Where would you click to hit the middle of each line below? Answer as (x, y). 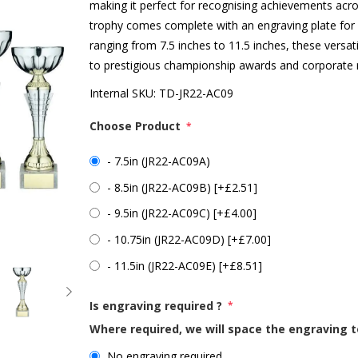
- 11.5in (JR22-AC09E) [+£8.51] (185, 265)
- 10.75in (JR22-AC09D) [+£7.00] (189, 239)
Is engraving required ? (158, 305)
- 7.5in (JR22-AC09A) (159, 161)
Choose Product (137, 126)
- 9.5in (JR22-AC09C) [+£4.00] (182, 213)
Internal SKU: (123, 93)
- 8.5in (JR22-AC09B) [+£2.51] (183, 187)
